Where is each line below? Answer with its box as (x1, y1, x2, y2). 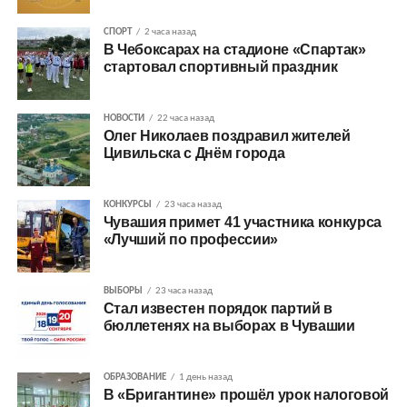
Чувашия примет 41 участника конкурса (103, 213, 382, 230)
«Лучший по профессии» (103, 231, 278, 247)
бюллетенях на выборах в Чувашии (103, 317, 355, 333)
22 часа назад (156, 113, 214, 124)
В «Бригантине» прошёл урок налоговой (103, 386, 390, 402)
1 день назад (178, 372, 233, 382)
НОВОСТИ (103, 113, 144, 124)
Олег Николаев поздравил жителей (103, 127, 351, 144)
